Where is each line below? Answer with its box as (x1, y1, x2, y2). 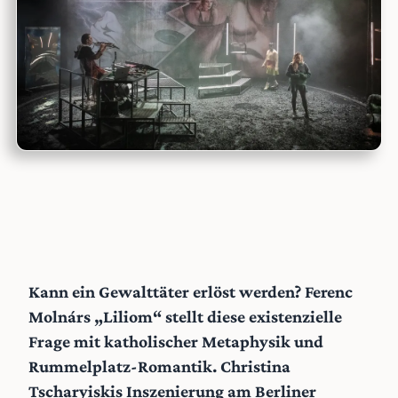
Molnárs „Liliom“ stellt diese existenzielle (28, 306, 342, 327)
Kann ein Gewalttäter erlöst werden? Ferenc (28, 282, 353, 302)
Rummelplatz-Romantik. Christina (28, 356, 291, 377)
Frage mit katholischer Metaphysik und (28, 331, 323, 352)
